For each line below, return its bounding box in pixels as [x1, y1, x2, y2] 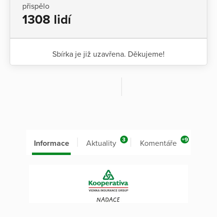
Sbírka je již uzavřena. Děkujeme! [52, 49, 165, 59]
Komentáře [139, 138, 177, 148]
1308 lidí [22, 12, 71, 27]
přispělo [22, 1, 49, 11]
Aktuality [86, 138, 116, 148]
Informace [33, 138, 69, 148]
